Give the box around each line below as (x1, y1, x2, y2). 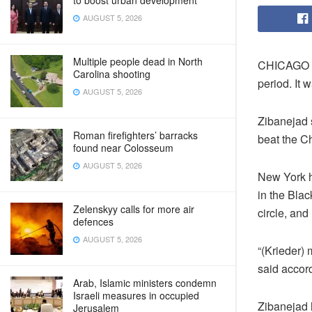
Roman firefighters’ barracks (73, 128, 198, 142)
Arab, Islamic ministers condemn (73, 276, 217, 290)
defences (73, 214, 114, 228)
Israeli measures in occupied (73, 288, 199, 302)
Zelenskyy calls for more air (73, 202, 194, 216)
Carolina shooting (73, 67, 150, 81)
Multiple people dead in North (73, 54, 203, 68)
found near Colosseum (73, 141, 173, 155)
